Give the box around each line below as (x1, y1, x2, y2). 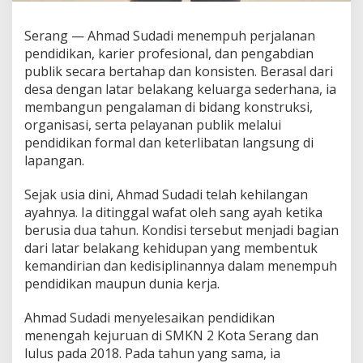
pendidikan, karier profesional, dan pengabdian (24, 44, 314, 62)
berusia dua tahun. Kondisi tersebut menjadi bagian (24, 220, 339, 239)
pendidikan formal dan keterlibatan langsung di (24, 133, 314, 152)
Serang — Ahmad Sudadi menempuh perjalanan (24, 26, 315, 45)
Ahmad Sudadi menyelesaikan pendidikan (24, 308, 275, 327)
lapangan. (24, 151, 84, 169)
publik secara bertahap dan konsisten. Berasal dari (24, 62, 333, 80)
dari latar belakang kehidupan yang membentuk (24, 238, 318, 257)
